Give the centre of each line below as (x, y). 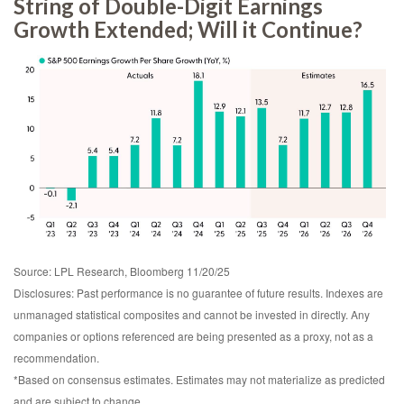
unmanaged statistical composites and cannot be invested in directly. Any (192, 314)
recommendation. (56, 357)
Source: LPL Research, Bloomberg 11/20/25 (122, 271)
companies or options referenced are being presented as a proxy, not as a (193, 335)
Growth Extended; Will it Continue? (188, 29)
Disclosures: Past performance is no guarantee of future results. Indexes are (198, 292)
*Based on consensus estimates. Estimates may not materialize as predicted (199, 379)
